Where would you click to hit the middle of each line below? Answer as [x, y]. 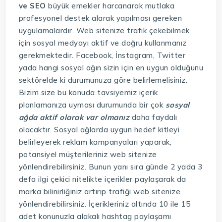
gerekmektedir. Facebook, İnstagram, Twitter [102, 55]
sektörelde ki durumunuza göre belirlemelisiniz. [103, 80]
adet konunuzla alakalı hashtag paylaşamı [95, 216]
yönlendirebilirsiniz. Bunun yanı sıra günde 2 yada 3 [111, 166]
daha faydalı [154, 117]
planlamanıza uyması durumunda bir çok [92, 105]
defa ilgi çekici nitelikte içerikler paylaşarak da [102, 179]
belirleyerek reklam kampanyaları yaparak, [95, 142]
